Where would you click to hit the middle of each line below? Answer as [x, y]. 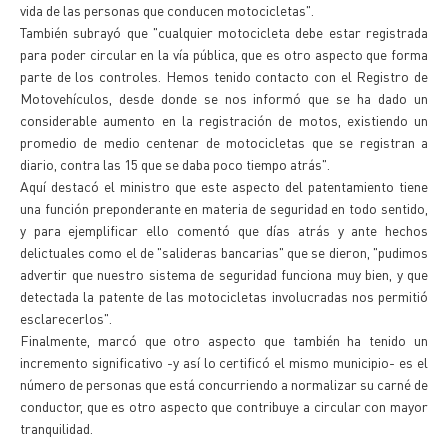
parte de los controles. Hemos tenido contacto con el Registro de [224, 76]
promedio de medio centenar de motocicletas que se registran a [224, 142]
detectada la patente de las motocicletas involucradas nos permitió [224, 296]
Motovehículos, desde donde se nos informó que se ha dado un [224, 98]
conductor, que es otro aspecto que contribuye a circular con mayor [224, 406]
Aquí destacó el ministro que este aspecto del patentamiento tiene [224, 186]
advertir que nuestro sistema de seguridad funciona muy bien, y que [224, 274]
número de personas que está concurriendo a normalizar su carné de [224, 384]
